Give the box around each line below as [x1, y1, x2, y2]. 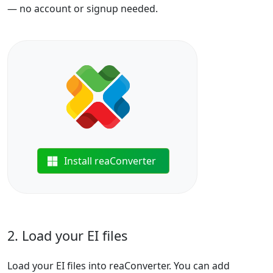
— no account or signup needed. [7, 2, 158, 15]
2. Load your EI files [7, 227, 127, 244]
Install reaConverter [64, 154, 157, 168]
